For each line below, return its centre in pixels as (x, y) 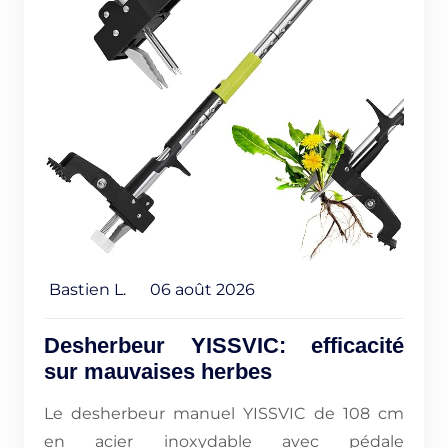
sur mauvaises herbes (158, 371)
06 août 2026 (202, 289)
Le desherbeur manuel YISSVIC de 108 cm (224, 413)
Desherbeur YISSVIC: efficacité (224, 345)
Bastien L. (87, 289)
